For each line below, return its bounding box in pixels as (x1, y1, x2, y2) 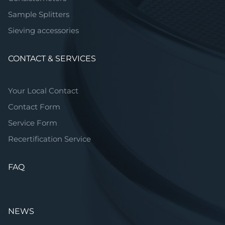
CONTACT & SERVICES (8, 54, 96, 63)
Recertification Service (8, 134, 91, 144)
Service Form (8, 118, 57, 128)
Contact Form (8, 102, 60, 111)
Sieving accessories (8, 26, 79, 35)
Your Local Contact (8, 86, 78, 95)
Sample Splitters (8, 10, 69, 19)
